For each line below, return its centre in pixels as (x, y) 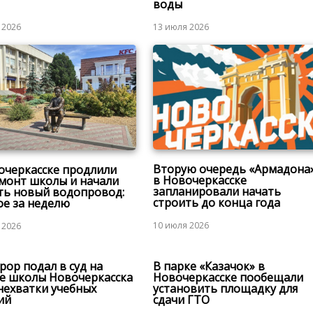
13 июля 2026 (181, 27)
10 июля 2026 (181, 226)
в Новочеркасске (199, 181)
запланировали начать (217, 192)
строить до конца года (216, 203)
